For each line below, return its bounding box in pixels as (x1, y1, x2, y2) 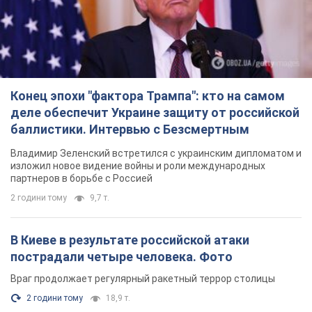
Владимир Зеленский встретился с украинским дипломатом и (10, 148, 302, 159)
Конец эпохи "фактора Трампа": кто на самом (10, 88, 285, 104)
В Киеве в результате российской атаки (10, 233, 249, 248)
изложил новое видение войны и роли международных (10, 160, 265, 172)
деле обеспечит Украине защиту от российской (10, 105, 299, 120)
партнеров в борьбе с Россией (10, 173, 153, 185)
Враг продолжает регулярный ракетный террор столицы (10, 273, 275, 285)
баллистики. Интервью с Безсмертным (10, 122, 249, 137)
